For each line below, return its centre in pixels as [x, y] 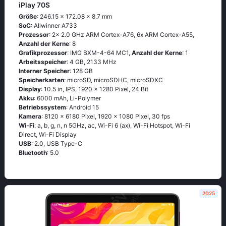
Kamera [30, 116]
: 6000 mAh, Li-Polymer [67, 98]
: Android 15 [82, 107]
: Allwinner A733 [54, 25]
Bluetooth [33, 153]
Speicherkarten [41, 80]
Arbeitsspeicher [43, 62]
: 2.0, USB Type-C [57, 144]
